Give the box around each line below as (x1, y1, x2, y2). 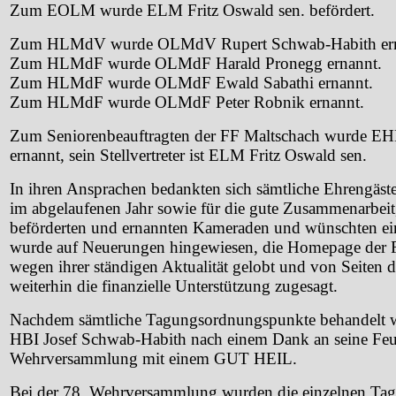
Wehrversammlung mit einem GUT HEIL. (10, 348, 297, 368)
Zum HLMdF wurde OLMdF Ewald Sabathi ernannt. (10, 72, 373, 92)
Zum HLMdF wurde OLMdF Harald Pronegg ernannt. (10, 53, 382, 72)
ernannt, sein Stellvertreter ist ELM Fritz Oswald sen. (10, 145, 367, 164)
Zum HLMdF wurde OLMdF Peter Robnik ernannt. (10, 92, 364, 111)
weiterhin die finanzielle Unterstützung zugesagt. (10, 276, 338, 295)
